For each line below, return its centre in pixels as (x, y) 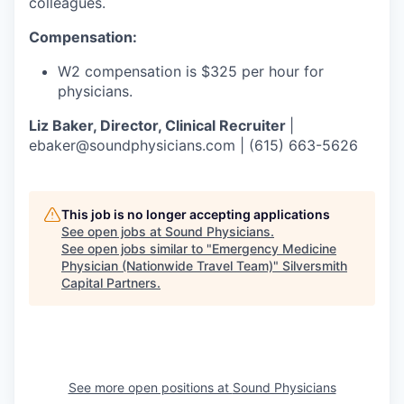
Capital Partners (109, 283)
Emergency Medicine (274, 248)
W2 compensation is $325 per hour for (191, 71)
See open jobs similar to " (137, 248)
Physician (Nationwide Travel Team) (167, 266)
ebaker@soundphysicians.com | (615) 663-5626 (193, 145)
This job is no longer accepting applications (196, 214)
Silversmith (315, 266)
